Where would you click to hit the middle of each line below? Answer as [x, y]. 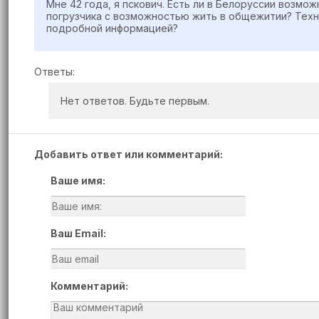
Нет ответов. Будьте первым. [135, 101]
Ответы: [54, 72]
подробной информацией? [112, 28]
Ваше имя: [78, 181]
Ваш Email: [78, 233]
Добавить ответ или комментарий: [129, 154]
